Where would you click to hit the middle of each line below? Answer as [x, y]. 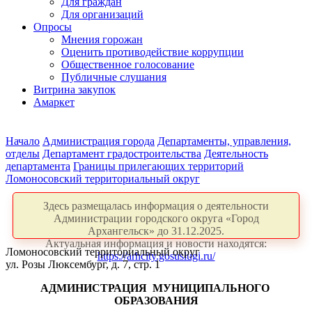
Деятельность [236, 154]
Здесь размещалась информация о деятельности [156, 206]
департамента [38, 166]
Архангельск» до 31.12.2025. [156, 231]
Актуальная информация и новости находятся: [156, 243]
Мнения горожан [102, 39]
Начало [23, 141]
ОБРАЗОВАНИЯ [156, 301]
